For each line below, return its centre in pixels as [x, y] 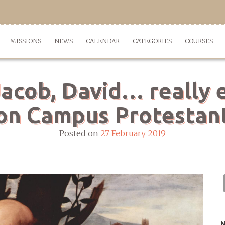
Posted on [80, 133]
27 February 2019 [133, 133]
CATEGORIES [152, 41]
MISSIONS [26, 41]
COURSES [199, 41]
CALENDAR [103, 41]
